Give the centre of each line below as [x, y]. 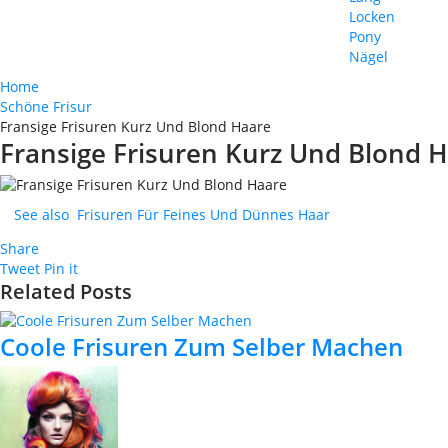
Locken [372, 16]
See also [41, 215]
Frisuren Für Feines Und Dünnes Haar [203, 215]
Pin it [61, 269]
